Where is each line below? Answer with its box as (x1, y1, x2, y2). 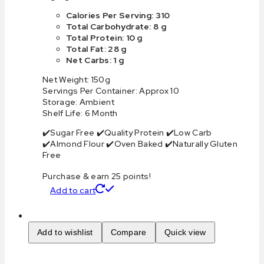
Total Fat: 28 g (66, 44, 127, 55)
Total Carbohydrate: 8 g (66, 21, 166, 32)
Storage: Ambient (42, 97, 114, 108)
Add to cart (50, 185, 96, 196)
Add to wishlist (37, 227, 93, 237)
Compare (110, 227, 147, 237)
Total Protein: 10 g (66, 32, 143, 44)
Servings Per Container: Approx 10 (42, 85, 179, 97)
